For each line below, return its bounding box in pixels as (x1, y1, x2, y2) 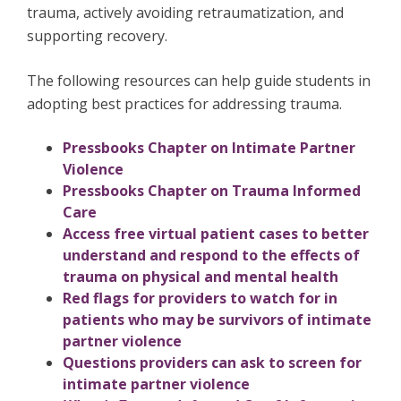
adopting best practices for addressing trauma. (27, 94, 346, 115)
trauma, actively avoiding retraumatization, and (27, 3, 344, 23)
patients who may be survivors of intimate (63, 310, 371, 330)
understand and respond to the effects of (63, 245, 360, 266)
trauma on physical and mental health (63, 267, 338, 287)
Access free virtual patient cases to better (63, 224, 369, 244)
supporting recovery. (27, 26, 171, 47)
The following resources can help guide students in (27, 71, 371, 91)
